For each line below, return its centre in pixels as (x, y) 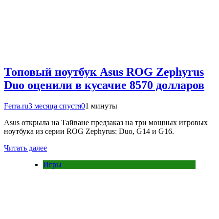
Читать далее (25, 148)
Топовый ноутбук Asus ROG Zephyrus (104, 72)
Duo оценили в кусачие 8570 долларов (104, 85)
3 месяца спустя (55, 106)
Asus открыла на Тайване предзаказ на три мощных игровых (106, 123)
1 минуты (101, 106)
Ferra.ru (16, 106)
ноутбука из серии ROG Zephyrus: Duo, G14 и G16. (89, 131)
